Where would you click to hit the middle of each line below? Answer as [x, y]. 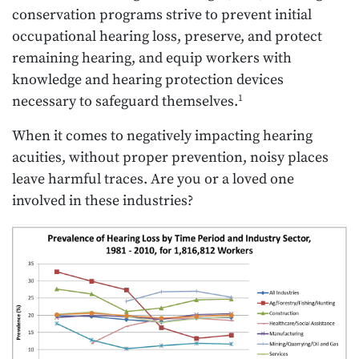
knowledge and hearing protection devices [148, 80]
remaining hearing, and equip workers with [152, 58]
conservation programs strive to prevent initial [162, 15]
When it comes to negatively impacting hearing [162, 136]
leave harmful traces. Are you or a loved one [153, 179]
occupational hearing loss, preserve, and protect [167, 37]
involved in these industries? [103, 201]
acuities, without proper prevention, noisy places [170, 158]
